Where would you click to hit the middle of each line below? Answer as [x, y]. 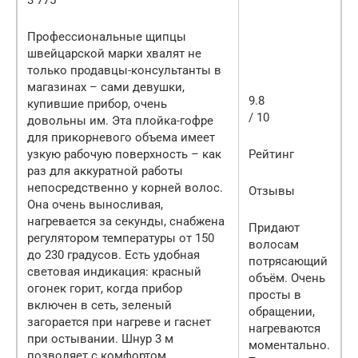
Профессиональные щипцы [107, 36]
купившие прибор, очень [97, 103]
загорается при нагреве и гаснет [119, 322]
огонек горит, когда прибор [105, 288]
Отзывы [272, 191]
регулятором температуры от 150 [121, 238]
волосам [274, 244]
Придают [274, 227]
